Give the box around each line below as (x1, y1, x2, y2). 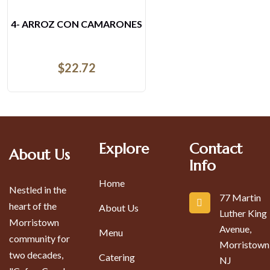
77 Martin (219, 192, 261, 203)
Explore (99, 140, 149, 158)
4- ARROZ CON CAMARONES (11, 18, 142, 30)
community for (9, 233, 70, 244)
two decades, (9, 249, 63, 260)
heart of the (9, 200, 57, 212)
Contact (189, 140, 242, 158)
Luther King (219, 207, 267, 219)
